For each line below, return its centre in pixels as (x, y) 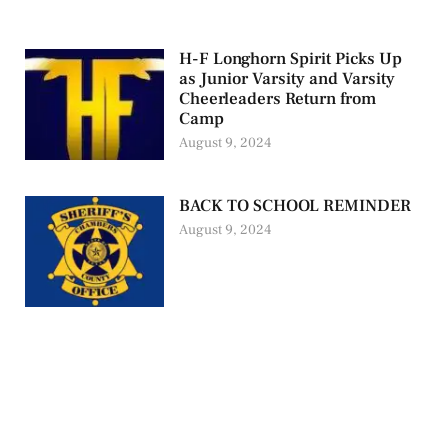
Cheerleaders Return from (278, 98)
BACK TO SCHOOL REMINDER (295, 205)
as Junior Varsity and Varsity (287, 78)
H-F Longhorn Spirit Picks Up (291, 58)
